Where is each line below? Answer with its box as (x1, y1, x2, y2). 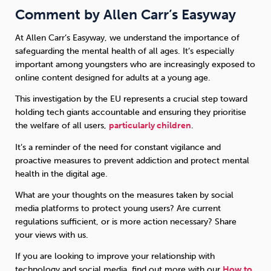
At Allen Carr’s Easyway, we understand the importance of (15, 32, 240, 43)
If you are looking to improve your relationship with (15, 251, 215, 262)
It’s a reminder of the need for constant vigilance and (15, 142, 221, 152)
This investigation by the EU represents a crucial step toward (15, 94, 247, 105)
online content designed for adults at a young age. (15, 72, 211, 83)
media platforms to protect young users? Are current (15, 203, 221, 214)
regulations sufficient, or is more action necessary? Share (15, 216, 237, 227)
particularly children (109, 120, 191, 131)
